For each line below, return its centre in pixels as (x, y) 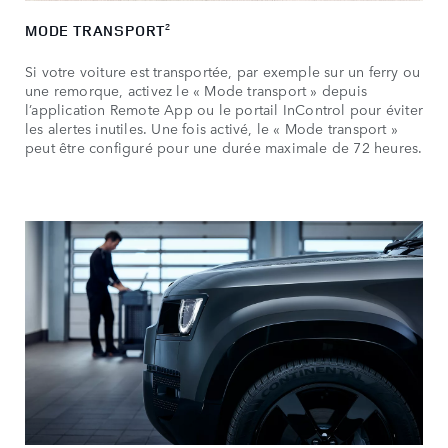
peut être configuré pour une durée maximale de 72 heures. (224, 147)
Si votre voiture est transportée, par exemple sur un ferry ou (223, 71)
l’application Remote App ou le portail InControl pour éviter (224, 109)
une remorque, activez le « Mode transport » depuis (196, 90)
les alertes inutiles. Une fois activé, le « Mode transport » (212, 128)
